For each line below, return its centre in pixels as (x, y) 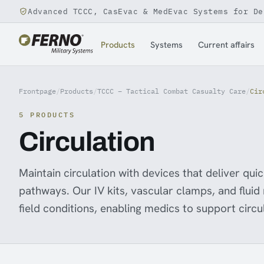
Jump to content (108, 22)
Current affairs (227, 44)
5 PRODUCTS (47, 115)
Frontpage (37, 91)
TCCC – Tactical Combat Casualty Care (171, 91)
